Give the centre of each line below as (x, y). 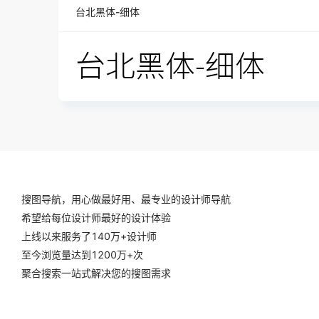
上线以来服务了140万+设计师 (89, 236)
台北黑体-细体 (108, 12)
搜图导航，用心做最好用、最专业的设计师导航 (126, 199)
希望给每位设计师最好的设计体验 (96, 218)
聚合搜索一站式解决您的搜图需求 (96, 273)
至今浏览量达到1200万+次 (82, 255)
